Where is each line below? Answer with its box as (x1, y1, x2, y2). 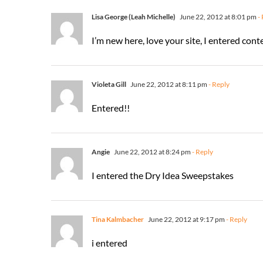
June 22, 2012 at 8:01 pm (178, 12, 257, 21)
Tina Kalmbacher (92, 214, 144, 224)
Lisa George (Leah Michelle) (92, 12, 176, 21)
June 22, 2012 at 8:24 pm (113, 147, 191, 156)
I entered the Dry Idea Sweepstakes (92, 169, 234, 181)
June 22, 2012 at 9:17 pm (147, 214, 225, 224)
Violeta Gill (92, 79, 126, 89)
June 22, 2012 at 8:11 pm (129, 79, 207, 89)
